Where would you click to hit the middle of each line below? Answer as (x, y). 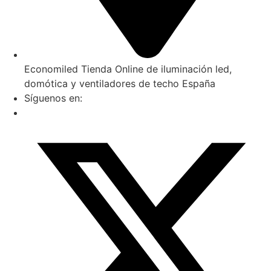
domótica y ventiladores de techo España (120, 83)
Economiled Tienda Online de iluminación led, (128, 69)
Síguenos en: (53, 98)
